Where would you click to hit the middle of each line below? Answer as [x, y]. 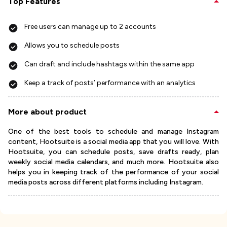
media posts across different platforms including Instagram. [106, 182]
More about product [47, 112]
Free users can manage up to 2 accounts [90, 27]
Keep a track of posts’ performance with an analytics [110, 83]
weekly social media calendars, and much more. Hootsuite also [113, 162]
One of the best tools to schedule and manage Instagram [113, 132]
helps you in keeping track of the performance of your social [113, 172]
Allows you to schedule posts [72, 46]
